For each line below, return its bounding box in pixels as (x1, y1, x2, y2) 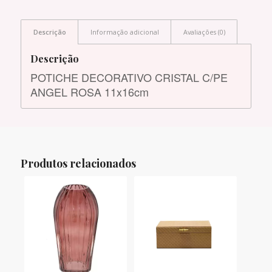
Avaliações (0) (183, 27, 225, 36)
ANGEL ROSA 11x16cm (30, 83, 149, 100)
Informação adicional (90, 27, 159, 36)
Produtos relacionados (20, 155, 136, 171)
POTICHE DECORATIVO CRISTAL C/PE (30, 69, 228, 85)
